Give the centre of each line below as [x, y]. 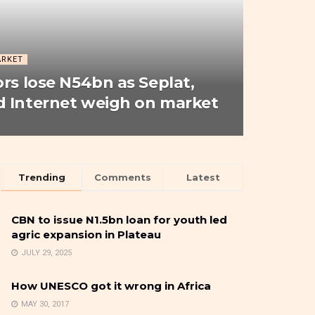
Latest [203, 177]
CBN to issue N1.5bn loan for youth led [119, 220]
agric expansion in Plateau [86, 234]
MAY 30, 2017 [44, 304]
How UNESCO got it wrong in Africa [111, 286]
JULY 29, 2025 [45, 253]
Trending [41, 177]
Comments [122, 177]
